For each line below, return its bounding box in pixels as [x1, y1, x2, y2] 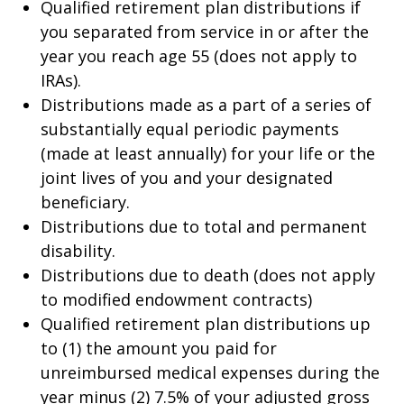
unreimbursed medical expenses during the [41, 362, 380, 383]
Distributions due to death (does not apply [41, 264, 375, 286]
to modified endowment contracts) [41, 289, 312, 310]
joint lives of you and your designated [41, 167, 333, 188]
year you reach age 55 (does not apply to [41, 45, 357, 67]
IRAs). [41, 69, 81, 91]
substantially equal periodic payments [41, 118, 339, 140]
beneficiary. [41, 191, 130, 213]
